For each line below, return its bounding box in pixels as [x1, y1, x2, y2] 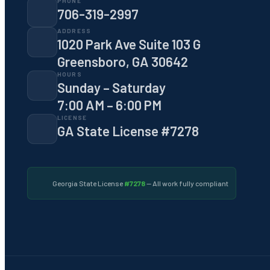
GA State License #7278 [57, 123, 199, 139]
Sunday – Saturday [57, 80, 166, 96]
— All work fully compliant [145, 179, 228, 188]
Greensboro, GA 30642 [57, 54, 188, 70]
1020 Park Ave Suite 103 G [57, 36, 201, 52]
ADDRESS [57, 27, 92, 35]
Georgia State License [52, 179, 124, 188]
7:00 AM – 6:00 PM [57, 97, 162, 113]
